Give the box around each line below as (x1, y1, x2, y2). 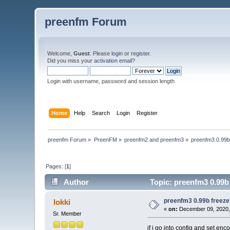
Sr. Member (53, 210, 82, 217)
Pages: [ (46, 163, 67, 169)
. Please (90, 50, 112, 56)
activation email (94, 57, 132, 64)
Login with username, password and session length (47, 78, 175, 84)
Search (91, 109, 110, 116)
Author (63, 178, 89, 187)
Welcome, (47, 50, 74, 56)
